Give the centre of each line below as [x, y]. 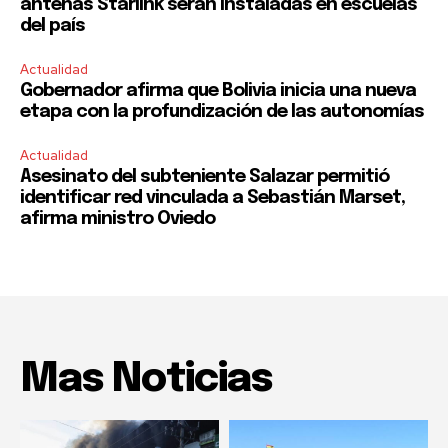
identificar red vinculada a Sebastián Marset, [212, 197]
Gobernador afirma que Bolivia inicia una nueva [218, 90]
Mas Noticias [146, 379]
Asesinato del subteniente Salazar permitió [204, 176]
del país [52, 25]
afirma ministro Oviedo [117, 218]
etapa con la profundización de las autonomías [222, 111]
